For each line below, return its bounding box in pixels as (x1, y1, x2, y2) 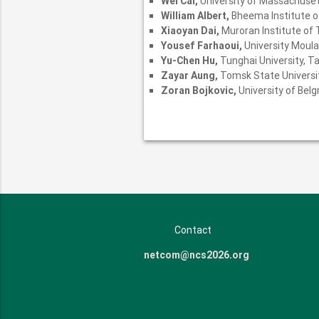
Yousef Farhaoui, (160, 39, 244, 53)
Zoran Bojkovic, (160, 84, 239, 98)
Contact (174, 224, 211, 237)
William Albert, (160, 9, 231, 23)
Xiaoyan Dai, (160, 24, 221, 38)
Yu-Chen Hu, (160, 54, 220, 68)
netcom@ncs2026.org (143, 249, 249, 262)
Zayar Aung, (160, 69, 220, 83)
